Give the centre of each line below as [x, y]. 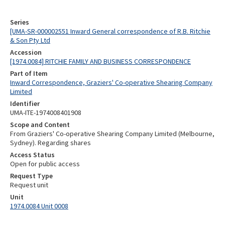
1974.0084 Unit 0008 [39, 206]
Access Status [32, 155]
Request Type [31, 176]
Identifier [25, 103]
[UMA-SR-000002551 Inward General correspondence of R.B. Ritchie [110, 31]
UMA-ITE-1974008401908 [46, 113]
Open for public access [45, 164]
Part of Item [29, 73]
